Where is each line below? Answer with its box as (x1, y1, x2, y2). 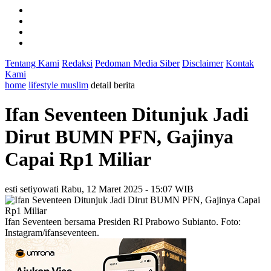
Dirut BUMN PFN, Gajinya (5, 126, 233, 148)
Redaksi (62, 58, 93, 68)
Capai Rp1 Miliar (5, 148, 151, 171)
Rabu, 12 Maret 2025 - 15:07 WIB (61, 183, 194, 194)
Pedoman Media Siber (95, 58, 180, 68)
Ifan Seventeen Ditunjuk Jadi (5, 103, 249, 126)
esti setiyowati (5, 183, 59, 194)
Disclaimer (182, 58, 223, 68)
